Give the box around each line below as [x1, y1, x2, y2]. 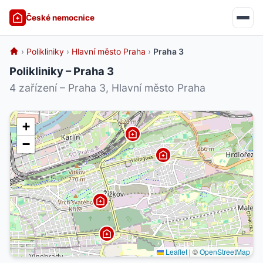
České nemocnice [26, 12, 95, 22]
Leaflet [164, 247, 187, 257]
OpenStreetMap [200, 247, 250, 257]
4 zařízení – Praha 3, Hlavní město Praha [9, 82, 205, 94]
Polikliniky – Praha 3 [9, 65, 114, 77]
